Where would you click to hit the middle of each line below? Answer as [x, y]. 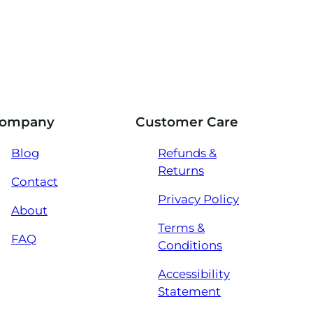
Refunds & [187, 153]
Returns [181, 170]
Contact [35, 182]
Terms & [181, 228]
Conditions [190, 245]
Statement [189, 291]
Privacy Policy [198, 199]
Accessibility [194, 274]
